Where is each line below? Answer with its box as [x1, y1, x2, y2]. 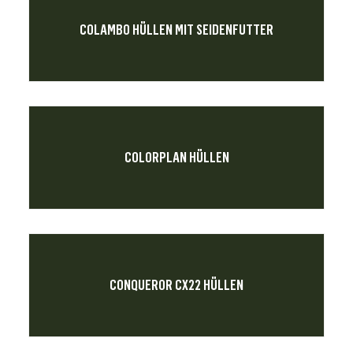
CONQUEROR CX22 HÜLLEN [110, 277, 243, 294]
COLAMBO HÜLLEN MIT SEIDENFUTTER [80, 21, 273, 39]
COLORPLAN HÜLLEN [124, 149, 229, 166]
